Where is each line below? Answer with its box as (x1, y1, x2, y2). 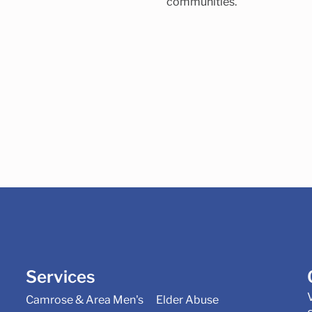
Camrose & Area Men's (25, 293, 143, 307)
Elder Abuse (155, 293, 219, 307)
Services (25, 266, 95, 287)
